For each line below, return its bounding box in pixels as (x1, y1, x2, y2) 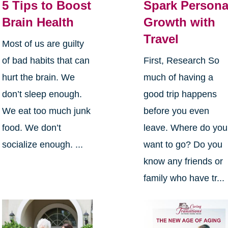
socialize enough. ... (2, 139, 83, 150)
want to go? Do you (144, 139, 223, 150)
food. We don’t (2, 122, 61, 133)
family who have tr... (144, 173, 225, 183)
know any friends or (144, 156, 223, 166)
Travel (144, 32, 179, 46)
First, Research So (144, 55, 220, 66)
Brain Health (2, 15, 74, 29)
